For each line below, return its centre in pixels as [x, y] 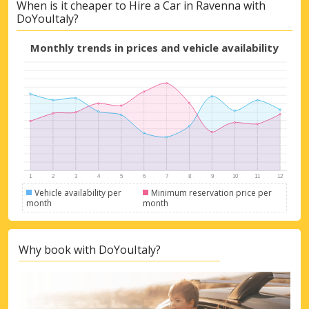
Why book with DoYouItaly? [90, 249]
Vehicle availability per [78, 192]
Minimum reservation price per [212, 192]
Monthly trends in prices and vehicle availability [154, 47]
